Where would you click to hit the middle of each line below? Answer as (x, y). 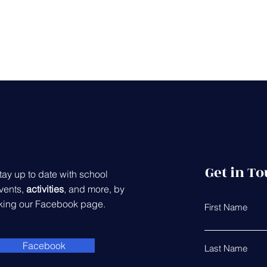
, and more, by (94, 189)
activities (45, 189)
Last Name (226, 248)
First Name (226, 207)
